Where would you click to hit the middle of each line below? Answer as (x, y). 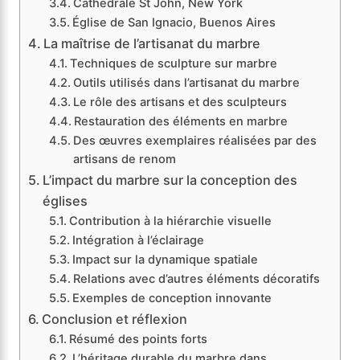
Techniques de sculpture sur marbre (173, 64)
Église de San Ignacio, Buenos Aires (174, 23)
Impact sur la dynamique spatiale (165, 260)
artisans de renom (124, 160)
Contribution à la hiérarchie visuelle (170, 221)
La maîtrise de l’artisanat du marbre (152, 44)
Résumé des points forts (138, 340)
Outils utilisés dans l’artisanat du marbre (186, 83)
